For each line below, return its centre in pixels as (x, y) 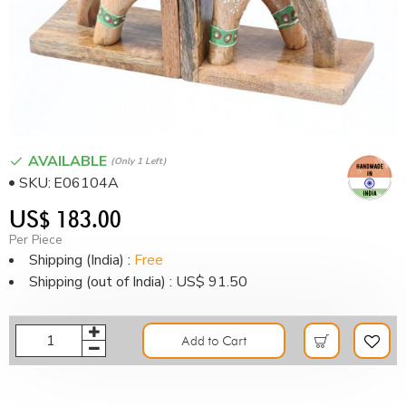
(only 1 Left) (139, 161)
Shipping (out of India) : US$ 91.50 (138, 282)
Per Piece (36, 240)
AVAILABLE (69, 161)
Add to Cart (214, 341)
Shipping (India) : (82, 260)
